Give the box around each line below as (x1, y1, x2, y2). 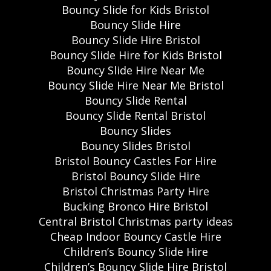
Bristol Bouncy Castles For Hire (54, 153, 217, 168)
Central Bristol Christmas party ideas (38, 214, 233, 229)
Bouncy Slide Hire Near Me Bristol (47, 77, 224, 93)
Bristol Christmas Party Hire (62, 183, 209, 198)
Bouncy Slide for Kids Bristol (62, 2, 209, 17)
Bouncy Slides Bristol (80, 138, 191, 153)
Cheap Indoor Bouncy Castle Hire (50, 229, 221, 244)
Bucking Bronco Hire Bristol (63, 198, 208, 214)
